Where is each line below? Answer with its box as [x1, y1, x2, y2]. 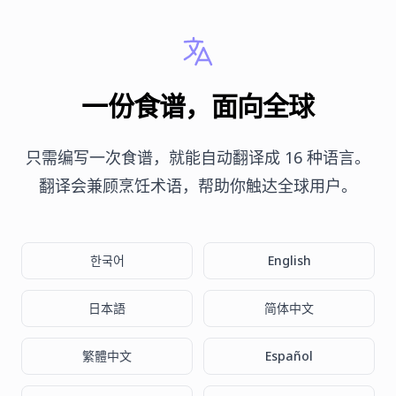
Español [265, 347, 313, 364]
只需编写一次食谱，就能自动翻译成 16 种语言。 [26, 147, 370, 168]
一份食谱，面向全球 [81, 88, 315, 124]
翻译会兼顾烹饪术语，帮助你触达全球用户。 [39, 175, 357, 196]
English [267, 252, 311, 269]
